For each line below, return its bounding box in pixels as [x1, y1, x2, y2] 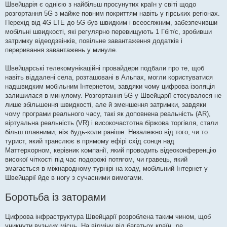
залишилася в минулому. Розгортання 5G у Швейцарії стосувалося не [5, 92, 221, 100]
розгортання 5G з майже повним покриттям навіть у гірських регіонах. [5, 10, 220, 18]
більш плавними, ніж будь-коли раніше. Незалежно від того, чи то [5, 128, 208, 136]
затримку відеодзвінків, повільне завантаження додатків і [5, 37, 182, 45]
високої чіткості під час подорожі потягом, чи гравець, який [5, 156, 187, 164]
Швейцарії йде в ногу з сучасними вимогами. [5, 174, 143, 182]
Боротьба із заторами [5, 192, 106, 203]
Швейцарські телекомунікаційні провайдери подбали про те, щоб [5, 64, 204, 72]
